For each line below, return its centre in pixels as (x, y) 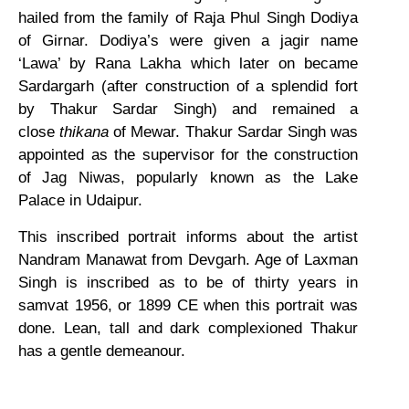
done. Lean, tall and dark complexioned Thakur (188, 328)
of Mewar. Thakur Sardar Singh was (234, 132)
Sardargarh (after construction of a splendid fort (188, 87)
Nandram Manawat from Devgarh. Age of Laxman (188, 259)
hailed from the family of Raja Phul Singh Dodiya (188, 18)
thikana (84, 132)
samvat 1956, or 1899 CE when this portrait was (188, 305)
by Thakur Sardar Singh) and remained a (188, 110)
